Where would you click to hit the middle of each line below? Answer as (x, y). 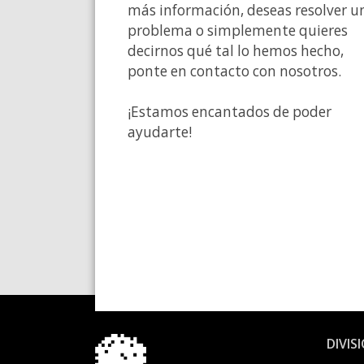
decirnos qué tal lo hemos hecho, (236, 51)
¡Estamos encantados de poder (230, 112)
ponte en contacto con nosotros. (234, 71)
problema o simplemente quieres (238, 31)
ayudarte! (160, 132)
